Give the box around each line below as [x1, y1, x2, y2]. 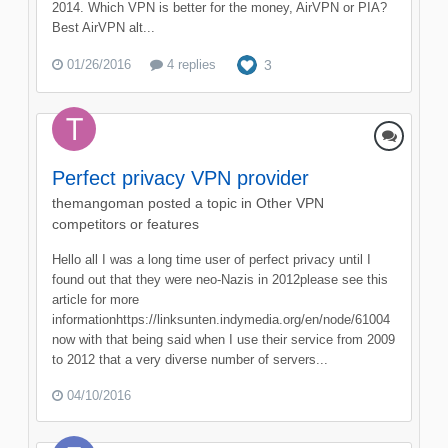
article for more [52, 291, 139, 307]
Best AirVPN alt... [52, 19, 155, 35]
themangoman [52, 194, 144, 211]
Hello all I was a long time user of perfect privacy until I [52, 251, 371, 267]
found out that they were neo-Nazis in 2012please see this [52, 271, 388, 287]
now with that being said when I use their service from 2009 [52, 331, 395, 347]
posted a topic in [144, 194, 256, 211]
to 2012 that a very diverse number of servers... [52, 351, 328, 367]
